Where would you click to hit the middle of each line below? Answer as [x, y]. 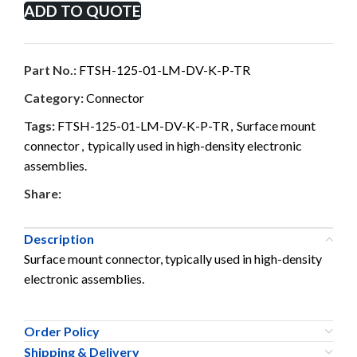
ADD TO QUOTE [82, 11]
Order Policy [62, 331]
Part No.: [51, 70]
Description [59, 239]
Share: [43, 193]
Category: [54, 98]
